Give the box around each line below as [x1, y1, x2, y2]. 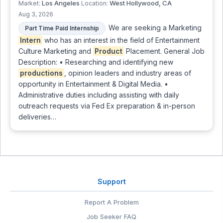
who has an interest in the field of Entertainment [42, 35, 200, 44]
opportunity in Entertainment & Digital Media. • [18, 79, 168, 88]
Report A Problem [84, 198, 139, 206]
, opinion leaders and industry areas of [64, 68, 191, 77]
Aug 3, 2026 [18, 10, 53, 18]
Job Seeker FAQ [87, 213, 136, 221]
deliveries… [18, 112, 56, 121]
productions [20, 68, 63, 77]
